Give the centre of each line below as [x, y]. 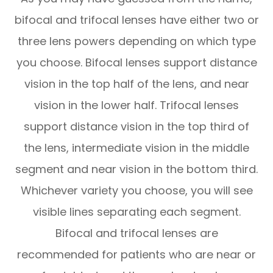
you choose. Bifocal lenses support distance [136, 62]
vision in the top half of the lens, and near [136, 83]
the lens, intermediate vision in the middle [136, 147]
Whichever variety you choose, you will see [136, 190]
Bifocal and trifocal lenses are [136, 233]
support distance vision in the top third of [136, 126]
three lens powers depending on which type [136, 41]
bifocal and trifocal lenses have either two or [136, 19]
